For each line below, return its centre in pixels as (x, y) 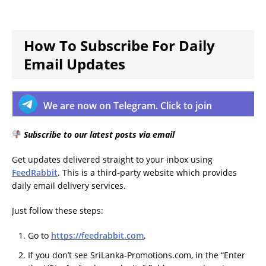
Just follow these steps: (58, 210)
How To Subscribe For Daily (119, 45)
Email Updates (75, 64)
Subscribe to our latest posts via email (98, 134)
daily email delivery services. (69, 186)
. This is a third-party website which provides (147, 172)
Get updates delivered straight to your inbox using (112, 159)
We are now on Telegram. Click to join (128, 106)
